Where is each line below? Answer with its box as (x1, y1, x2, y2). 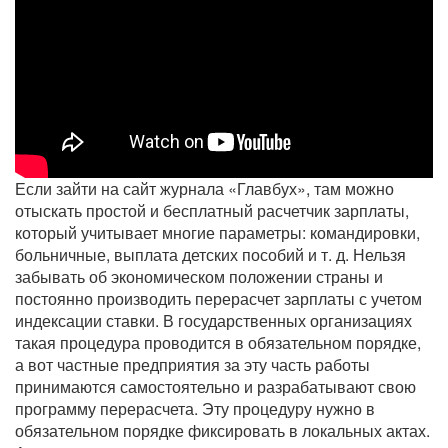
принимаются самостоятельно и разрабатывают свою (15, 375, 416, 399)
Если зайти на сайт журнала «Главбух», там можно (15, 177, 394, 201)
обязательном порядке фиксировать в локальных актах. (15, 419, 430, 443)
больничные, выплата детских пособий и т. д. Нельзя (15, 243, 406, 267)
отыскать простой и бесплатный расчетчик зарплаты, (15, 199, 409, 223)
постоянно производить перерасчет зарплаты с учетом (15, 287, 422, 311)
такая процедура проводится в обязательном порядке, (15, 331, 421, 355)
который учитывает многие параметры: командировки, (15, 221, 420, 245)
